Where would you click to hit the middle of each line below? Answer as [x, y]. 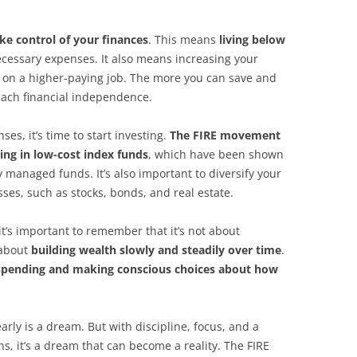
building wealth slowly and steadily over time [156, 250]
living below [252, 39]
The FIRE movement [225, 135]
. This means [184, 39]
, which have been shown [216, 154]
